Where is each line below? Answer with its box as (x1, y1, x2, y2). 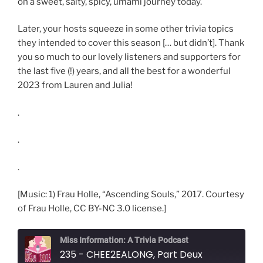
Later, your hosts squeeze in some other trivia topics (18, 23, 234, 35)
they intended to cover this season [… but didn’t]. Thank (18, 38, 244, 49)
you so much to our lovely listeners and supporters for (18, 52, 241, 63)
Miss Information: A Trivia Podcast (60, 235, 188, 245)
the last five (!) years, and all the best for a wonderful (18, 66, 231, 77)
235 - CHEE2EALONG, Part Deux (60, 247, 203, 261)
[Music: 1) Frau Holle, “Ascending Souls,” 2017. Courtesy (18, 189, 244, 200)
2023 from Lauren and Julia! (18, 80, 133, 91)
